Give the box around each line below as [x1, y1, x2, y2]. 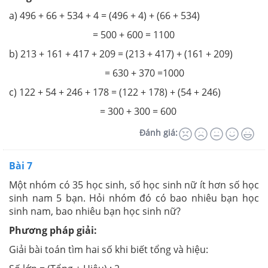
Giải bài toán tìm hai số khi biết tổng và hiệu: [9, 242, 208, 256]
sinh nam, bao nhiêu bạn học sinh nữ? [9, 204, 181, 218]
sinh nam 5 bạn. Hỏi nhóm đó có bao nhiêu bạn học [9, 191, 259, 205]
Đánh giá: [139, 126, 178, 138]
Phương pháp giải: [9, 223, 97, 237]
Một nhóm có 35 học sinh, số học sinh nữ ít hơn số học [9, 178, 259, 191]
